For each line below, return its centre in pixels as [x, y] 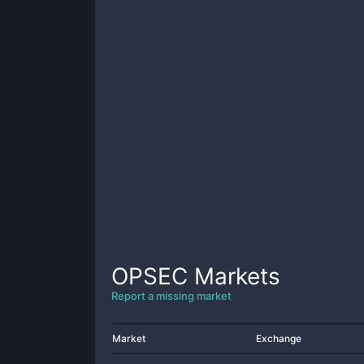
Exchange [279, 338]
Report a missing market [171, 296]
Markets [234, 276]
